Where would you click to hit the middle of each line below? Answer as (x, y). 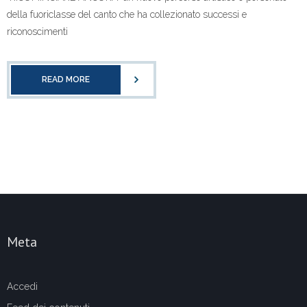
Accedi (22, 287)
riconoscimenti (37, 32)
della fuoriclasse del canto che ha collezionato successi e (127, 15)
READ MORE (66, 80)
